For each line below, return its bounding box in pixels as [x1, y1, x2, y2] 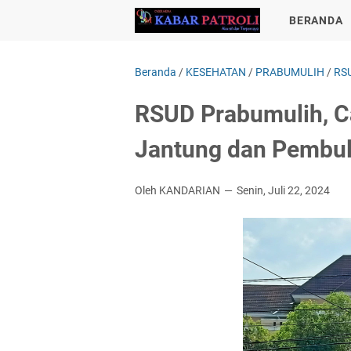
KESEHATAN [186, 66, 246, 78]
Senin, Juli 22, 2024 [237, 184, 330, 197]
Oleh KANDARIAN [135, 184, 223, 197]
